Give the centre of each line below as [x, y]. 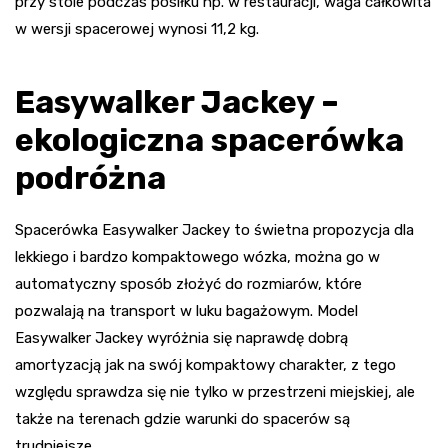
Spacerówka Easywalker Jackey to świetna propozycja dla [214, 229]
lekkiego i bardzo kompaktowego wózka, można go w [197, 256]
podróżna [90, 177]
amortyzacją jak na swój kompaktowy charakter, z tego [205, 364]
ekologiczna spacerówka [209, 139]
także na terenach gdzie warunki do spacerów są [182, 418]
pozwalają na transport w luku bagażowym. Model [186, 310]
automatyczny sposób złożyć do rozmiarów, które [188, 283]
